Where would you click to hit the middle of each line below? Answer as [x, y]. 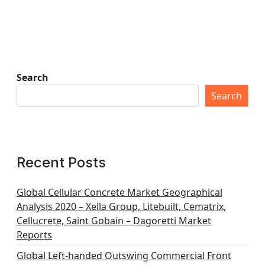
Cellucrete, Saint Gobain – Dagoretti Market [114, 221]
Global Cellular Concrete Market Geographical [119, 192]
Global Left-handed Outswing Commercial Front [124, 256]
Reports [34, 235]
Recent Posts [61, 162]
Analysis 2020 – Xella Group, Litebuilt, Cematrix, [121, 206]
